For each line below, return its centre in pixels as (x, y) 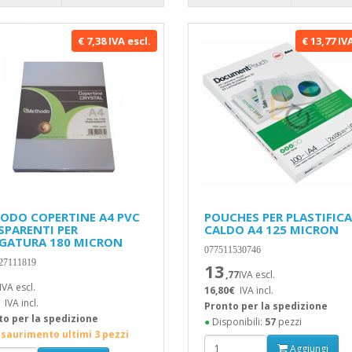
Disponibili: (237, 322)
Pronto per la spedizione (266, 306)
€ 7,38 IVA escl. (114, 41)
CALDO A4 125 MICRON (271, 229)
